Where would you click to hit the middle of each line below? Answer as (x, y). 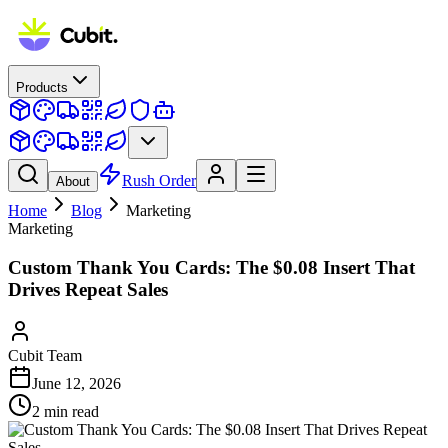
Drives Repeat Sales (88, 289)
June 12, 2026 (76, 384)
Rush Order (159, 180)
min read (69, 412)
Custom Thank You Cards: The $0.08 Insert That (211, 267)
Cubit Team (45, 356)
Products (42, 87)
